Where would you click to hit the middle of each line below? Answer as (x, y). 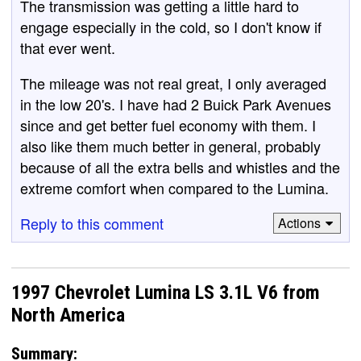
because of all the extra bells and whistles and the (180, 166)
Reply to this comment (92, 223)
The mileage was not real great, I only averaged (173, 83)
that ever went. (68, 47)
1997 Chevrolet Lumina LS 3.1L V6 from (166, 292)
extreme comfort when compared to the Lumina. (174, 187)
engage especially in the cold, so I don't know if (171, 26)
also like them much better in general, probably (170, 145)
